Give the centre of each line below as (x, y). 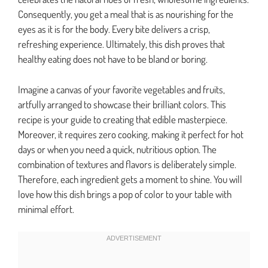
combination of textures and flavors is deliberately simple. (127, 164)
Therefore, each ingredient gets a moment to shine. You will (130, 179)
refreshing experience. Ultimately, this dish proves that (121, 44)
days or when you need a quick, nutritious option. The (117, 149)
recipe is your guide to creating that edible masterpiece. (123, 119)
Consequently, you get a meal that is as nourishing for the (126, 14)
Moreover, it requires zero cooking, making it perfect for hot (131, 134)
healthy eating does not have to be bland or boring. (113, 59)
